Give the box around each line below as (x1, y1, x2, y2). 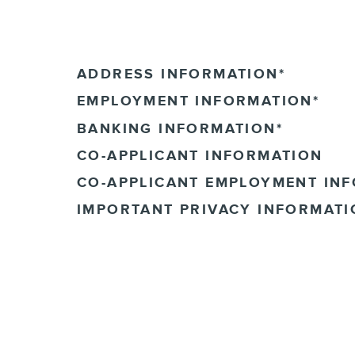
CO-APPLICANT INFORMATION (77, 147, 323, 164)
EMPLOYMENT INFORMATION (77, 93, 313, 110)
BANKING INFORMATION (77, 120, 277, 137)
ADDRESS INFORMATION (77, 66, 279, 83)
